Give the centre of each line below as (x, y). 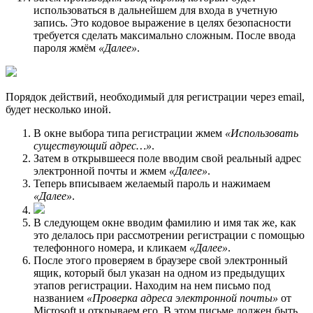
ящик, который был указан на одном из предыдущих (159, 273)
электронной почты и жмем (101, 171)
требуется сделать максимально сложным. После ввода (165, 36)
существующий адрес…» (93, 146)
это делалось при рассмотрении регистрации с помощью (169, 235)
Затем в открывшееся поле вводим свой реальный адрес (167, 159)
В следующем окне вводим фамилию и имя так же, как (165, 223)
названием (60, 298)
